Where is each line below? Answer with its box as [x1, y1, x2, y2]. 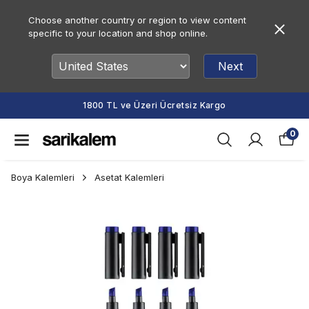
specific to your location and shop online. [28, 28, 208, 39]
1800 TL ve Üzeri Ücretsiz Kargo [83, 100, 226, 110]
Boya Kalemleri [11, 172, 74, 183]
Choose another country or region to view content [28, 14, 246, 26]
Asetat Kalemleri [94, 172, 164, 183]
